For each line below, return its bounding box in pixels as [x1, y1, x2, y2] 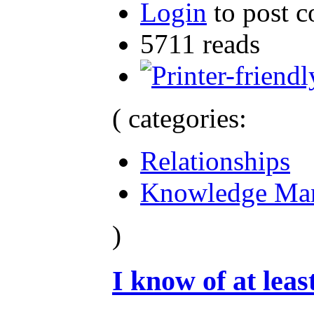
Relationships [140, 145, 290, 176]
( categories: [112, 102, 247, 133]
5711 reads [140, 28, 260, 59]
